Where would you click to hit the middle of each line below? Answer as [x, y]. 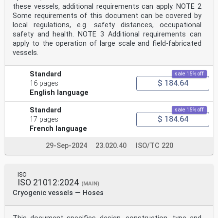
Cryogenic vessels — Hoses [58, 193]
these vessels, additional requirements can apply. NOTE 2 [107, 6]
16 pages [44, 83]
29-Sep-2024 [66, 145]
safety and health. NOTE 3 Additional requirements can [107, 34]
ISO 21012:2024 [48, 182]
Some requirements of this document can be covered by [107, 16]
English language [59, 92]
